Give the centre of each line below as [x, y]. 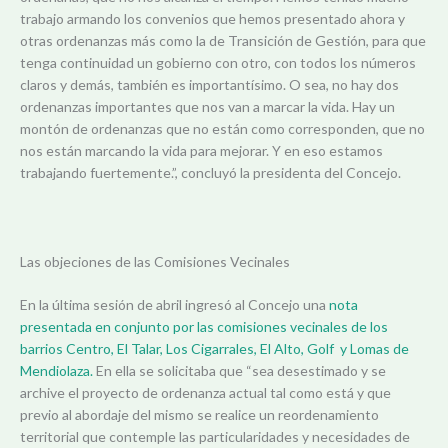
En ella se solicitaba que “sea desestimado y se [239, 370]
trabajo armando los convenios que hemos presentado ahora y [212, 18]
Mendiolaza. [56, 370]
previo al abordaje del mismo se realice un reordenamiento [199, 414]
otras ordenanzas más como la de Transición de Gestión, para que [223, 40]
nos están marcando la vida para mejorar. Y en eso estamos [201, 150]
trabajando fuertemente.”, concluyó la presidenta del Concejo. [210, 172]
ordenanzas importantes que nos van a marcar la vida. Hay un [207, 106]
